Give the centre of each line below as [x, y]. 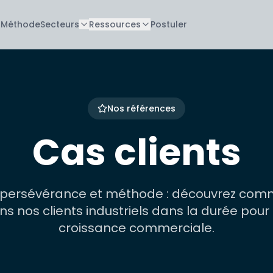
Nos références [141, 108]
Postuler [168, 24]
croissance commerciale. [136, 228]
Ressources [115, 24]
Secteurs [59, 24]
